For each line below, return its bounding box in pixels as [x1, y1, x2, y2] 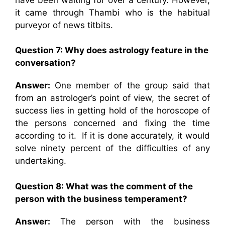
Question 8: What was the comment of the [15, 181, 193, 191]
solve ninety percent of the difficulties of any [15, 143, 210, 153]
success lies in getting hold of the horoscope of [15, 105, 210, 116]
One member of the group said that [50, 80, 210, 90]
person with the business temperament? [15, 193, 187, 204]
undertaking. [15, 156, 66, 166]
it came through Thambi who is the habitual [15, 7, 210, 18]
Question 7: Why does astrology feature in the [15, 45, 208, 55]
